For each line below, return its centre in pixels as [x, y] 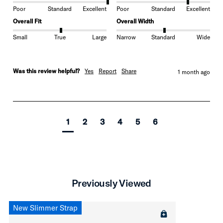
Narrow [126, 37]
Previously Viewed [111, 183]
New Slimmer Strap [45, 208]
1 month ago [194, 72]
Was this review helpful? [46, 71]
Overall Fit [27, 21]
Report [108, 71]
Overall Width [135, 21]
